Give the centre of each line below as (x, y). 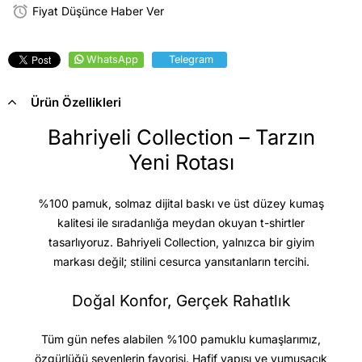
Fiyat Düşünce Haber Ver (98, 11)
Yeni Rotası (181, 162)
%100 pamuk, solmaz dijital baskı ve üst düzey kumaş (181, 203)
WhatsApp (112, 59)
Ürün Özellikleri (76, 102)
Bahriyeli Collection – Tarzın (181, 137)
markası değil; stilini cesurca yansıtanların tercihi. (181, 261)
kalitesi (76, 222)
